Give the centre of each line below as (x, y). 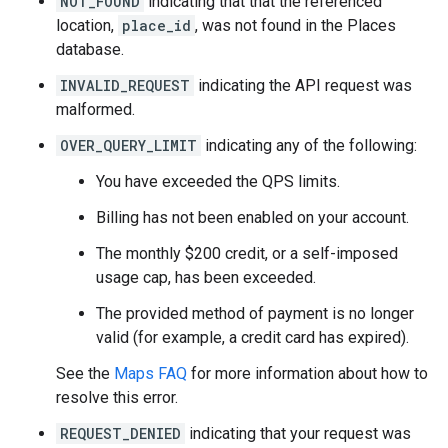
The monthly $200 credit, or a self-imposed (247, 253)
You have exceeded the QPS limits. (218, 181)
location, (87, 25)
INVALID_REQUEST (125, 85)
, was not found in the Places (295, 25)
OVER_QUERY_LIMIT (128, 145)
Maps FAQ (150, 373)
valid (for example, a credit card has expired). (252, 337)
